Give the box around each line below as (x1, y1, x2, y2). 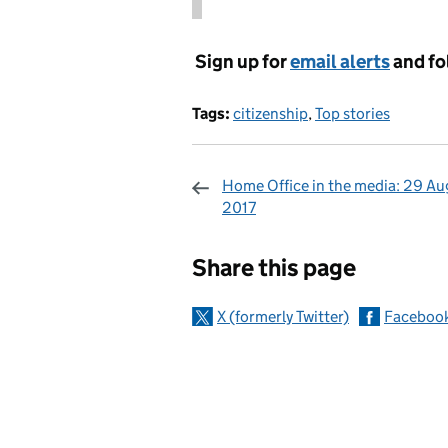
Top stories (315, 104, 390, 123)
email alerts (290, 50, 390, 73)
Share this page (192, 253, 356, 282)
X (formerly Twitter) (217, 307, 349, 326)
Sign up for (192, 50, 290, 73)
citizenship (233, 104, 308, 123)
